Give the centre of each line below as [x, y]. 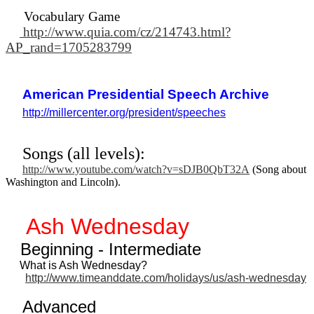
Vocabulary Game [68, 16]
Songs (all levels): [75, 153]
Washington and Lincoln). [63, 182]
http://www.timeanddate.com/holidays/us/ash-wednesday [166, 278]
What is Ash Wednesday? [76, 265]
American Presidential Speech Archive [146, 94]
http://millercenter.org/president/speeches [124, 112]
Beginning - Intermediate [103, 249]
